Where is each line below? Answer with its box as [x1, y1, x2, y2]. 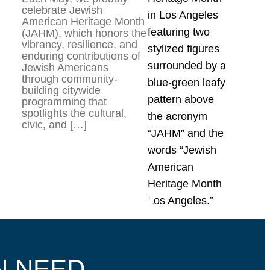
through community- [21, 73, 118, 85]
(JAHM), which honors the [21, 27, 146, 39]
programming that [21, 96, 107, 108]
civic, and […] [21, 119, 87, 131]
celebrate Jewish [21, 4, 102, 16]
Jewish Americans [21, 61, 108, 74]
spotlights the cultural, [21, 107, 127, 119]
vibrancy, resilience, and [21, 39, 137, 51]
